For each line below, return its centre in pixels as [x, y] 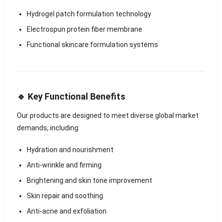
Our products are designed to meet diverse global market [108, 115]
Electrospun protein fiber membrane [84, 29]
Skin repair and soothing [65, 195]
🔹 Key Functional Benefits [71, 96]
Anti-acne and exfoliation [66, 211]
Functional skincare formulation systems [92, 44]
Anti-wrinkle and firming [64, 165]
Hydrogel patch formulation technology [89, 14]
